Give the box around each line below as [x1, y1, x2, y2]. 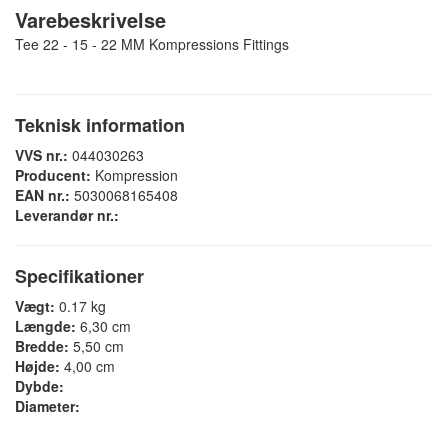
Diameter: [15, 396, 80, 417]
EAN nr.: [15, 185, 70, 206]
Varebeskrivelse [15, 5, 166, 35]
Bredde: [15, 336, 69, 357]
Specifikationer [15, 263, 144, 290]
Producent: [15, 165, 91, 186]
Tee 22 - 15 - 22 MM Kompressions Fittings [15, 34, 289, 55]
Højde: [15, 356, 60, 377]
